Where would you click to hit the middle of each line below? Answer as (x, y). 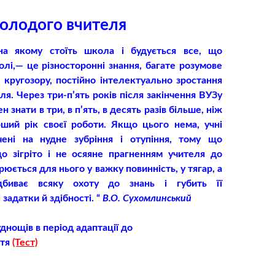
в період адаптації (78, 228)
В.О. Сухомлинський (147, 198)
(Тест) (25, 242)
